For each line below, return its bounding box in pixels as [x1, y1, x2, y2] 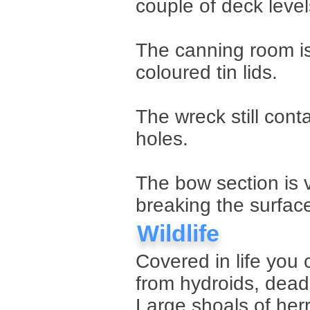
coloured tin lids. [136, 62, 277, 83]
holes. [136, 128, 188, 149]
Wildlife [137, 220, 219, 246]
